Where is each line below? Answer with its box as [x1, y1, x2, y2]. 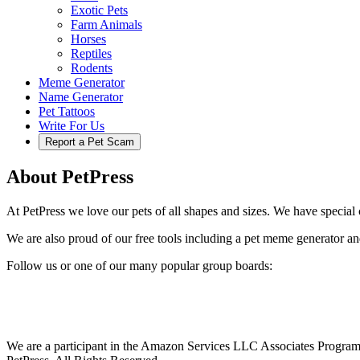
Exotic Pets [71, 2, 128, 17]
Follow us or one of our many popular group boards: [6, 258, 272, 272]
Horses [71, 31, 106, 46]
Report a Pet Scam [45, 135, 134, 148]
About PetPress [6, 166, 133, 187]
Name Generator [39, 89, 123, 104]
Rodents [71, 60, 112, 75]
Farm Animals [71, 17, 142, 31]
